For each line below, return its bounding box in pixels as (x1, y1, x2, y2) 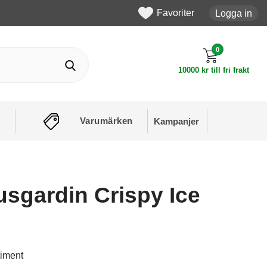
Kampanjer (154, 116, 200, 126)
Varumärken (79, 116, 133, 126)
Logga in (215, 7, 252, 18)
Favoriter (157, 7, 194, 18)
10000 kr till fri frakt (178, 65, 249, 74)
